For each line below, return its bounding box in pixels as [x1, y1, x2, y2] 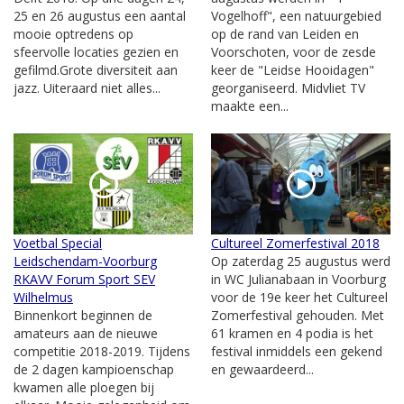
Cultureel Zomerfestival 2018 [211, 234, 380, 252]
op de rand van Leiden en [211, 24, 359, 42]
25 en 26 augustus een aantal [14, 6, 186, 24]
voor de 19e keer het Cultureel [211, 288, 388, 306]
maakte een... [211, 96, 289, 115]
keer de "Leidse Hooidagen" [211, 60, 374, 78]
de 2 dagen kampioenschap [14, 360, 174, 378]
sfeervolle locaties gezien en [14, 42, 179, 60]
